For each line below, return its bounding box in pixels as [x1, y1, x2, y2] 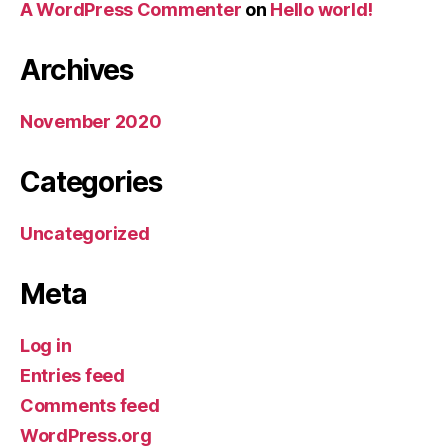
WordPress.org [20, 425, 152, 446]
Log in [20, 335, 72, 356]
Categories [20, 165, 162, 199]
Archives [20, 53, 133, 87]
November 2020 [20, 111, 162, 132]
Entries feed [20, 365, 125, 386]
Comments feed [20, 395, 160, 416]
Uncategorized [20, 223, 150, 244]
